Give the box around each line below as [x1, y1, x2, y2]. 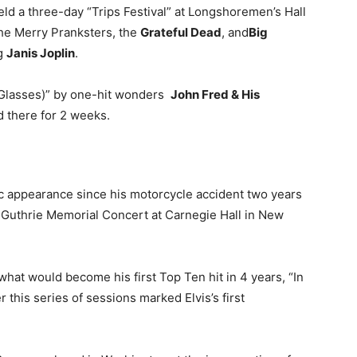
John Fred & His [171, 87, 260, 102]
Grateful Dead [140, 25, 222, 40]
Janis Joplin [6, 45, 75, 61]
